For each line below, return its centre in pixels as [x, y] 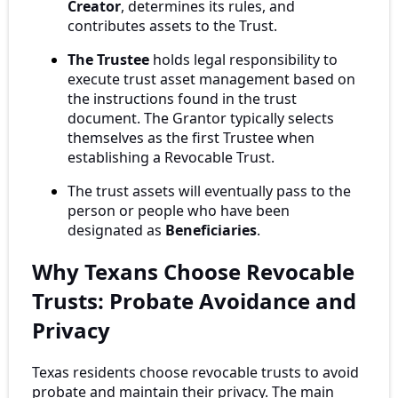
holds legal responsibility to [243, 59]
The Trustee [108, 59]
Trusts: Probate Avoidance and [194, 301]
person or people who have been [179, 210]
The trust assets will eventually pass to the [209, 191]
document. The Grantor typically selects [201, 118]
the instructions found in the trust [182, 98]
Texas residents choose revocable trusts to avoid [195, 373]
